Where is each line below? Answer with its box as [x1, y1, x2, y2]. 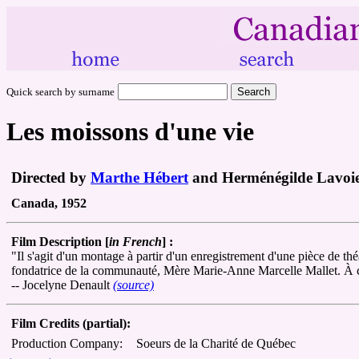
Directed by [11, 168, 91, 186]
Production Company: [11, 336, 123, 350]
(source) [113, 277, 154, 292]
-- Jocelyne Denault [11, 277, 113, 292]
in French [109, 234, 162, 248]
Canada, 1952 [11, 196, 87, 210]
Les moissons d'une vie [6, 117, 254, 147]
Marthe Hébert [91, 168, 188, 186]
